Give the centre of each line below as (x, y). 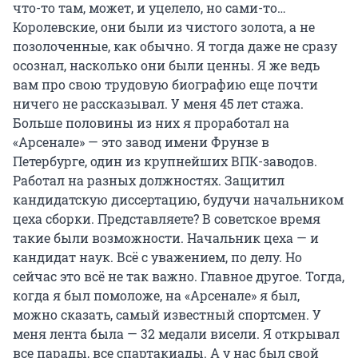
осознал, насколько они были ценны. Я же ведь (166, 65)
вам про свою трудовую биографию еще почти (165, 84)
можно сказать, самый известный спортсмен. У (167, 314)
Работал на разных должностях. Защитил (149, 180)
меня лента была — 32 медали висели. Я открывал (176, 333)
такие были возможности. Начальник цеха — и (166, 237)
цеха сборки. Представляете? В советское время (167, 218)
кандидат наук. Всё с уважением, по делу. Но (157, 257)
